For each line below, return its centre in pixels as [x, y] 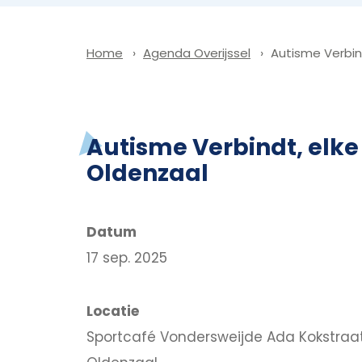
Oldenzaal [147, 173]
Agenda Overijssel [197, 53]
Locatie [113, 311]
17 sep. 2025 [127, 257]
